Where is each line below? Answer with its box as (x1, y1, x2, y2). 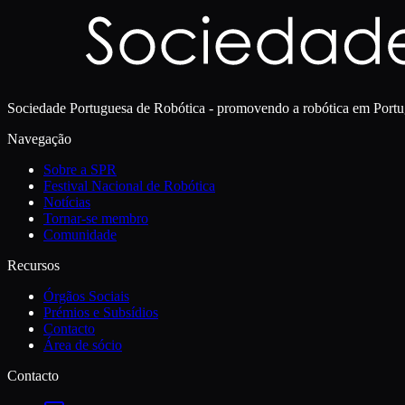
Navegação (7, 131, 71, 147)
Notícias (43, 194, 90, 211)
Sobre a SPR (43, 162, 117, 178)
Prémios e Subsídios (43, 305, 158, 321)
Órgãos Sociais (43, 288, 129, 305)
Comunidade (43, 227, 117, 243)
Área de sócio (43, 337, 122, 353)
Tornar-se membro (43, 211, 148, 227)
